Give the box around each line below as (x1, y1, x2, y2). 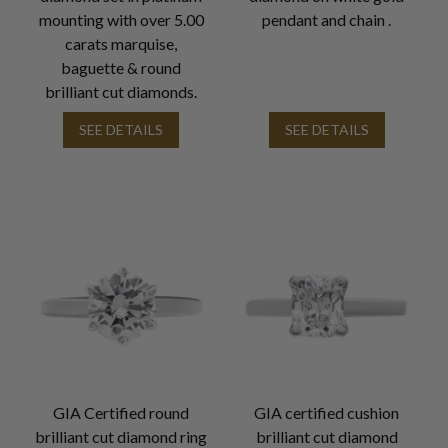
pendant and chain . (262, 9, 392, 29)
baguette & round (61, 57, 182, 77)
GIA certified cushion (254, 403, 400, 423)
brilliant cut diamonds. (45, 81, 198, 101)
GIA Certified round (53, 403, 190, 423)
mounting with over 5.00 (38, 9, 204, 29)
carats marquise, (65, 33, 178, 53)
